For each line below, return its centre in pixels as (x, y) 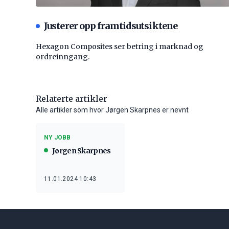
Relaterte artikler (72, 99)
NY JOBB (57, 138)
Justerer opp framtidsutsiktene (111, 26)
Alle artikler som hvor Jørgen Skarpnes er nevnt (112, 110)
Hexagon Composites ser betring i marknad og (120, 47)
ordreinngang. (63, 57)
